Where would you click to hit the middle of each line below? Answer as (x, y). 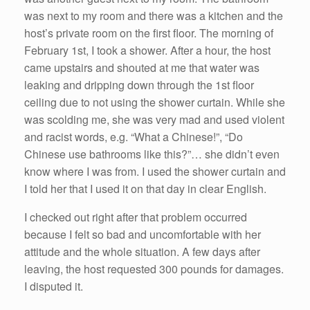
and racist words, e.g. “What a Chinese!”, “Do (134, 137)
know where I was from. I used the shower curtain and (155, 172)
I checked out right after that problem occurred (136, 217)
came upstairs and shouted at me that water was (142, 68)
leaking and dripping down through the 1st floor (139, 85)
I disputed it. (54, 286)
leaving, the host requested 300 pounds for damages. (154, 269)
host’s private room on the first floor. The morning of (149, 33)
